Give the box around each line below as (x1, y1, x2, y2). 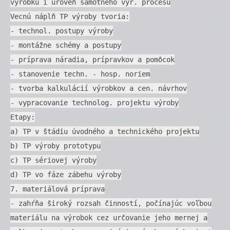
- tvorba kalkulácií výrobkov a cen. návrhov (10, 84, 187, 92)
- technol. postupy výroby (10, 26, 113, 35)
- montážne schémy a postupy (10, 41, 121, 49)
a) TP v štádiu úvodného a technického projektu (10, 127, 199, 136)
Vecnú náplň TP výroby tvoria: (10, 12, 129, 21)
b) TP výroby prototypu (10, 141, 101, 150)
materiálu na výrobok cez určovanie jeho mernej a (10, 213, 207, 222)
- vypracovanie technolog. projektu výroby (10, 98, 179, 107)
